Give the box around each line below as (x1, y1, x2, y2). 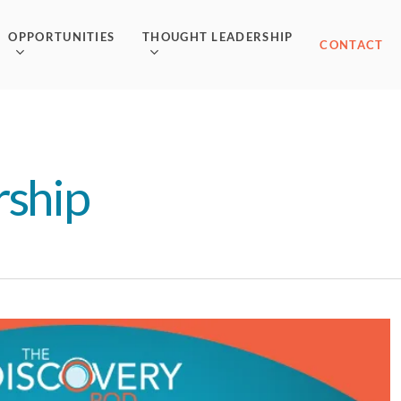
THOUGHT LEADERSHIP (142, 29, 294, 44)
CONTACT (320, 38, 384, 52)
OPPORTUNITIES (8, 29, 115, 44)
